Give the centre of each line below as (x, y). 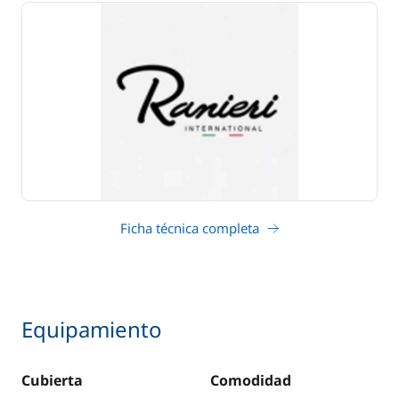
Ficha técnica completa (189, 228)
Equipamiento (92, 329)
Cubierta (52, 380)
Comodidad (251, 380)
